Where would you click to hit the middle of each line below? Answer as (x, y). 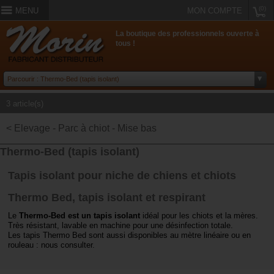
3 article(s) (25, 104)
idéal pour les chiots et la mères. (199, 216)
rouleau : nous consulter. (52, 245)
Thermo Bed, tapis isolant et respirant (107, 198)
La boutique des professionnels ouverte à (188, 34)
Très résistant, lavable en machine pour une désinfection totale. (121, 226)
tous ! (126, 44)
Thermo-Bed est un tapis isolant (80, 216)
